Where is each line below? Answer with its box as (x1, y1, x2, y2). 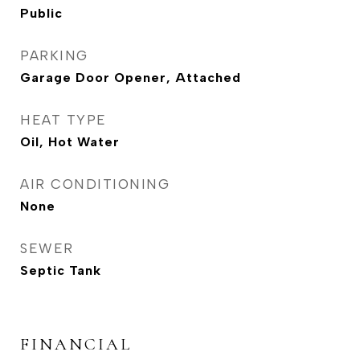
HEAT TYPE (20, 112, 107, 128)
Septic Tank (20, 263, 101, 278)
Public (20, 6, 63, 21)
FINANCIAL (20, 334, 132, 354)
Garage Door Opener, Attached (20, 70, 241, 85)
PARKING (20, 47, 88, 63)
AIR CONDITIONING (20, 176, 170, 192)
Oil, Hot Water (20, 134, 120, 149)
